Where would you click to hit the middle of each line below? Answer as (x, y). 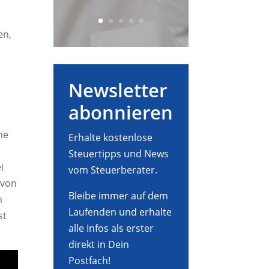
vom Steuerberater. (113, 170)
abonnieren (121, 113)
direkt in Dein (99, 245)
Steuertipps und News (119, 154)
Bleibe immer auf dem (119, 196)
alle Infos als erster (111, 228)
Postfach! (90, 261)
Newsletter (118, 90)
